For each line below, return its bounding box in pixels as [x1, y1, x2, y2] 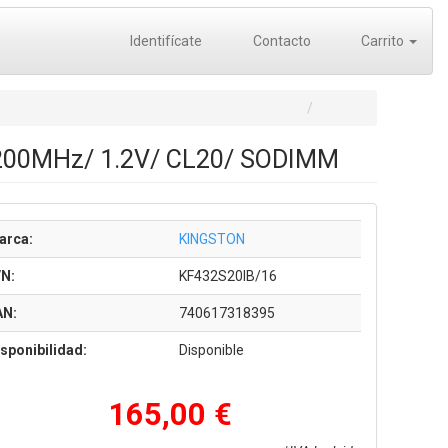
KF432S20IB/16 [178, 268, 277, 284]
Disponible [178, 342, 244, 358]
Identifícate [127, 33, 202, 49]
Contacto [249, 33, 311, 49]
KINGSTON [178, 231, 245, 247]
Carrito [358, 33, 407, 49]
